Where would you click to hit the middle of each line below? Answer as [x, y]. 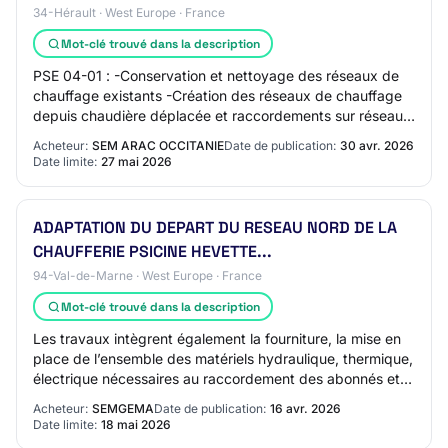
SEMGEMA [123, 408]
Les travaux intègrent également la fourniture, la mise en [217, 338]
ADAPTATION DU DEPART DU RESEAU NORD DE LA [215, 227]
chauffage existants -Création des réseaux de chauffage [217, 95]
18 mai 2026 [136, 424]
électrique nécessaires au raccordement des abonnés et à [222, 378]
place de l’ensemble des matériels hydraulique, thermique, [223, 358]
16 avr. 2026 [305, 408]
